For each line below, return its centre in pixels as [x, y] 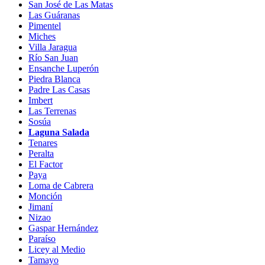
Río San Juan [53, 57]
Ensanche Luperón [64, 68]
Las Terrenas [52, 111]
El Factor [46, 164]
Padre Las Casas [59, 89]
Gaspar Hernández [63, 228]
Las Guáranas [54, 15]
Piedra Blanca [54, 79]
